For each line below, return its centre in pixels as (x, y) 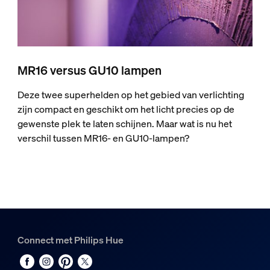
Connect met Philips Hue (70, 240)
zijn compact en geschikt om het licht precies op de (126, 109)
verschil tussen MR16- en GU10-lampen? (103, 138)
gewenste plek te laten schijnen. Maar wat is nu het (124, 124)
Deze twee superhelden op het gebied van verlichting (130, 95)
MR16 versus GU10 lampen (89, 71)
